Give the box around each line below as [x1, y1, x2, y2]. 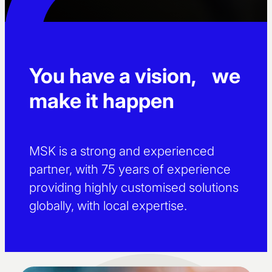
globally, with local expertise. [29, 198, 187, 214]
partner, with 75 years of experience [29, 161, 231, 177]
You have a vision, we [29, 63, 240, 88]
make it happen [29, 87, 174, 113]
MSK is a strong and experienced [29, 143, 214, 159]
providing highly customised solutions [29, 180, 239, 195]
